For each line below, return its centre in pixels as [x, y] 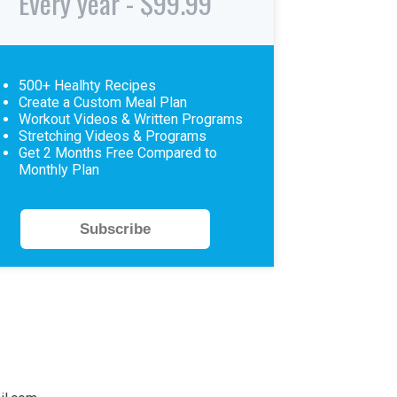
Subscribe [115, 229]
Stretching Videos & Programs [113, 136]
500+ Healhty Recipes [87, 85]
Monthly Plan [59, 169]
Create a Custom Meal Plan [103, 102]
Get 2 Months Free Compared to [118, 152]
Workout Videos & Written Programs [131, 119]
